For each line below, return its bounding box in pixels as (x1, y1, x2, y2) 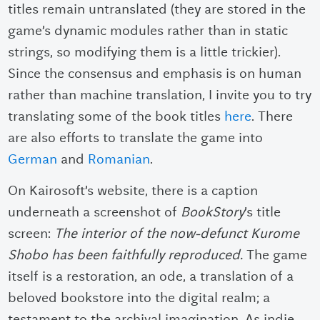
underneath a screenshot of (8, 204, 181, 221)
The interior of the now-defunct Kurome (54, 225, 300, 242)
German (8, 151, 58, 168)
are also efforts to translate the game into (8, 129, 264, 146)
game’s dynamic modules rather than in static (8, 22, 289, 39)
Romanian (88, 151, 151, 168)
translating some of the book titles (8, 108, 225, 125)
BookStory (181, 204, 245, 221)
